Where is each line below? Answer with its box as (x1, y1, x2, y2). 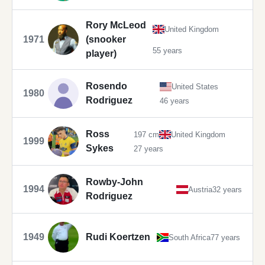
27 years (134, 144, 163, 153)
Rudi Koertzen (86, 232, 150, 243)
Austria (188, 185, 212, 194)
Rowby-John (86, 177, 143, 188)
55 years (153, 46, 182, 55)
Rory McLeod (86, 20, 146, 31)
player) (86, 49, 117, 59)
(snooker (86, 34, 126, 45)
